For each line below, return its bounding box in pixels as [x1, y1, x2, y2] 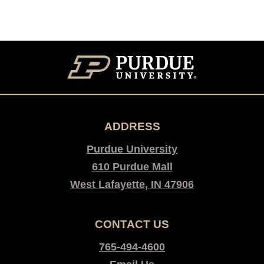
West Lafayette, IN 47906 [70, 179, 194, 191]
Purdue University [87, 143, 177, 156]
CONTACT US [95, 218, 169, 231]
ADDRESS [104, 120, 160, 133]
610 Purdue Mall [91, 161, 173, 173]
